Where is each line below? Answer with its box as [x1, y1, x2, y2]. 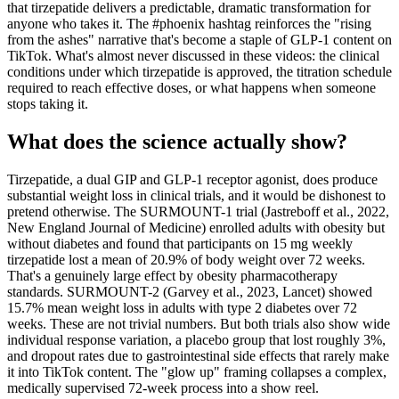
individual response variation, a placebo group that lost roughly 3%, [7, 331, 386, 347]
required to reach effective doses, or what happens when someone [7, 79, 376, 95]
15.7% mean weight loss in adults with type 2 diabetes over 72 [7, 299, 357, 315]
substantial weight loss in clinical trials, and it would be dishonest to [7, 187, 386, 203]
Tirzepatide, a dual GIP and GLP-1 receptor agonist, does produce [7, 171, 378, 187]
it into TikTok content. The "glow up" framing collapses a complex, [7, 363, 387, 379]
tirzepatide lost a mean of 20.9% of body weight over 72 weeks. [7, 251, 365, 267]
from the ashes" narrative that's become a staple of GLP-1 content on [7, 31, 392, 47]
